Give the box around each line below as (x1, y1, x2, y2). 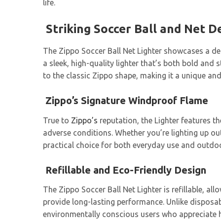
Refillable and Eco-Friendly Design (45, 164, 206, 176)
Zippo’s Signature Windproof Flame (43, 94, 208, 106)
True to (43, 115, 71, 125)
